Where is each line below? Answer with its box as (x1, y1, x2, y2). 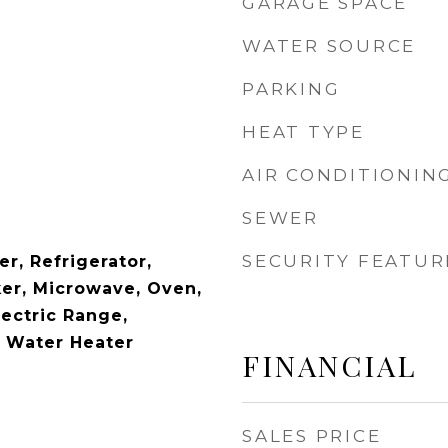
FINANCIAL (242, 346, 417, 384)
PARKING (242, 79, 341, 99)
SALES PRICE (242, 426, 382, 446)
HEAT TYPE (242, 122, 365, 142)
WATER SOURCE (242, 36, 416, 56)
